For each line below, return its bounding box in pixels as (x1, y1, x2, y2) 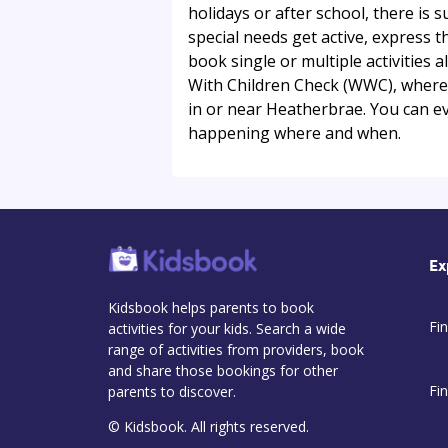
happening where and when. (188, 121, 401, 144)
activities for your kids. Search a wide (108, 318, 346, 338)
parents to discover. (108, 381, 236, 401)
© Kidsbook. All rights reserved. (108, 416, 309, 436)
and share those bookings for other (108, 360, 338, 380)
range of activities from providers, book (108, 339, 364, 359)
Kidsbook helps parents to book (108, 297, 314, 317)
